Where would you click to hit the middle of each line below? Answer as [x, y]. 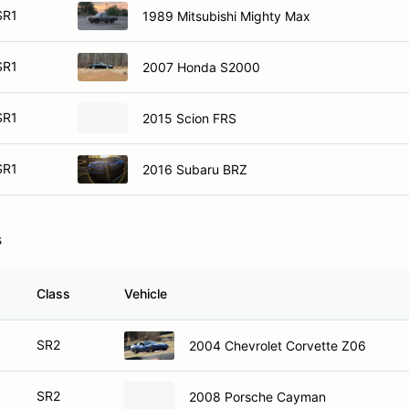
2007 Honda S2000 [201, 67]
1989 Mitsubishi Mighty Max [226, 16]
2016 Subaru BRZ [195, 169]
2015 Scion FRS [189, 118]
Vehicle [146, 294]
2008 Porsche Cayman [257, 396]
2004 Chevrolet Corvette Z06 [278, 345]
